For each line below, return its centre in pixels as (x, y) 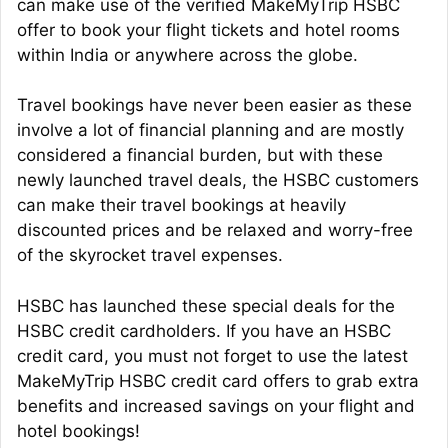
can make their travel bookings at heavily (181, 205)
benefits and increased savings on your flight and (216, 405)
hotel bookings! (78, 430)
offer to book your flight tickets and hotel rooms (208, 29)
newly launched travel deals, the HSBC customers (218, 180)
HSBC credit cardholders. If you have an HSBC (204, 330)
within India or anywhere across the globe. (187, 54)
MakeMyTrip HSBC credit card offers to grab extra (218, 380)
